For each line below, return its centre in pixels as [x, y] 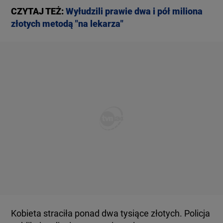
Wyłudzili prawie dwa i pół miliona [134, 11]
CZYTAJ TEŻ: [39, 11]
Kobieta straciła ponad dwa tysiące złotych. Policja [111, 213]
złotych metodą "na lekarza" [67, 24]
